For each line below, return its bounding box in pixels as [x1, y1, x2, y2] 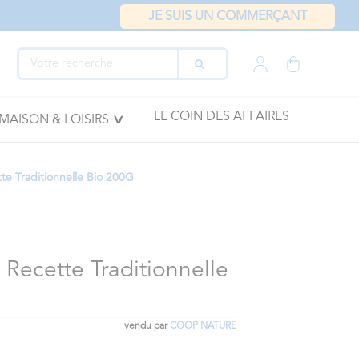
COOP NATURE [169, 321, 236, 331]
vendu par [123, 321, 170, 331]
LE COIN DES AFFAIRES [153, 111, 289, 123]
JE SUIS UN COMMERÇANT [148, 10, 307, 23]
